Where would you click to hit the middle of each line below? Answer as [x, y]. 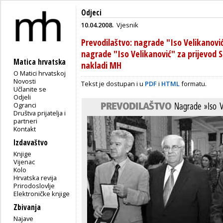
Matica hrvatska [40, 62]
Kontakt [25, 129]
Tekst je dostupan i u [113, 83]
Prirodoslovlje [34, 185]
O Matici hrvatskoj [40, 73]
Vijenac [24, 162]
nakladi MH [101, 65]
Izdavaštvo [31, 142]
